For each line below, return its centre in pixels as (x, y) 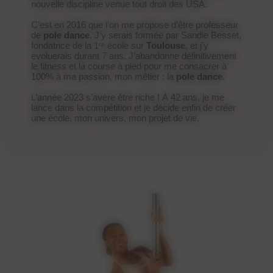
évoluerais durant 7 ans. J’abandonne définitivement (134, 55)
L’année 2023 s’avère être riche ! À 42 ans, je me (128, 97)
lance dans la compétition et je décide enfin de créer (134, 107)
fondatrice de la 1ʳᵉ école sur (89, 45)
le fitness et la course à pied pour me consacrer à (129, 66)
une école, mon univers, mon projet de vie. (115, 118)
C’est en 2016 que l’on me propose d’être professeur (135, 24)
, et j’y (197, 45)
